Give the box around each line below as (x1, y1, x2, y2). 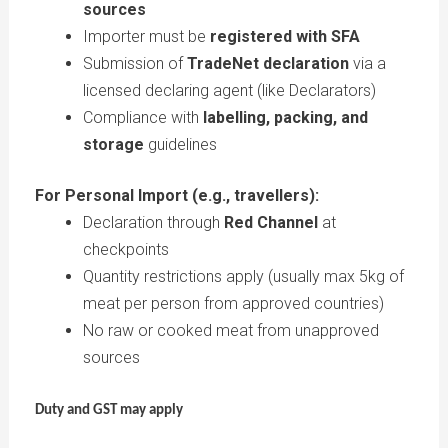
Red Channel (223, 212, 318, 232)
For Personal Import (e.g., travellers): (34, 185, 319, 205)
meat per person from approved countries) (82, 293, 384, 313)
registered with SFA (209, 26, 360, 46)
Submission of (82, 53, 187, 73)
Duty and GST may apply (34, 402, 183, 418)
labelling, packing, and (202, 107, 368, 127)
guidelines (143, 134, 217, 154)
